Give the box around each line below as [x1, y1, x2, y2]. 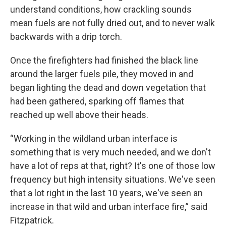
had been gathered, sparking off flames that [10, 95, 184, 106]
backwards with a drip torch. [10, 31, 122, 42]
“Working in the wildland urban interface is [10, 133, 178, 144]
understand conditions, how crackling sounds [10, 4, 192, 15]
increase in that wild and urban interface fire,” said [10, 201, 207, 212]
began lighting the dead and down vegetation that [10, 82, 206, 93]
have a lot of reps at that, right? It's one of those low [10, 160, 215, 171]
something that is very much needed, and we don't [10, 146, 211, 157]
